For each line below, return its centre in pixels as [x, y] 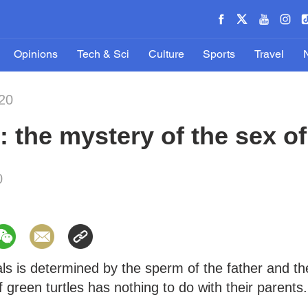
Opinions [36, 55]
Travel [269, 55]
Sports [219, 55]
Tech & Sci [103, 55]
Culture [166, 55]
